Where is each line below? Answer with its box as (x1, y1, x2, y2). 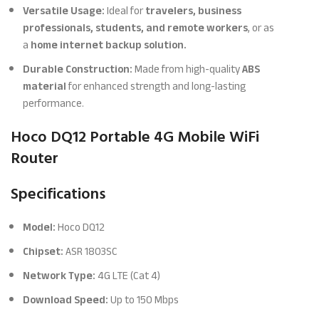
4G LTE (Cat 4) (95, 266, 161, 286)
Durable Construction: (23, 59, 133, 79)
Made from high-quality (132, 59, 243, 79)
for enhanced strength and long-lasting (66, 76, 246, 96)
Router (11, 145, 59, 171)
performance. (23, 93, 85, 113)
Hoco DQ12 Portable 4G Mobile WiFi (11, 124, 260, 150)
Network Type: (23, 266, 96, 286)
